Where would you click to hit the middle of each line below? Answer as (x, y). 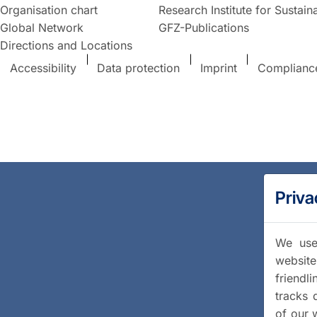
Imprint (218, 68)
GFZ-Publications (203, 27)
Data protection (139, 68)
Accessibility (44, 68)
